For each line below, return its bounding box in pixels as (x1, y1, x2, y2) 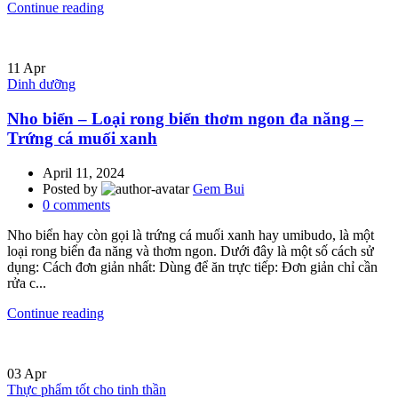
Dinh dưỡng (7, 76, 76, 92)
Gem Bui (193, 180, 244, 196)
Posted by (43, 180, 101, 196)
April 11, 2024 (43, 164, 124, 180)
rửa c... (7, 275, 46, 291)
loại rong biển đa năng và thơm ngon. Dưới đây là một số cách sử (7, 243, 374, 259)
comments (53, 196, 110, 212)
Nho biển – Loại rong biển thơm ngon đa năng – (7, 109, 363, 129)
